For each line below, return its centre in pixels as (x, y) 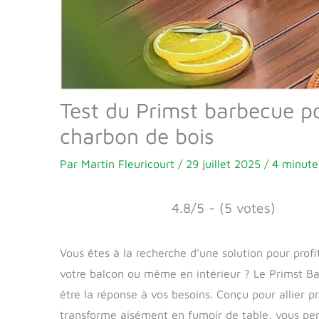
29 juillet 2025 (225, 164)
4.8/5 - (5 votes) (224, 208)
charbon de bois (137, 136)
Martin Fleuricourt (130, 164)
